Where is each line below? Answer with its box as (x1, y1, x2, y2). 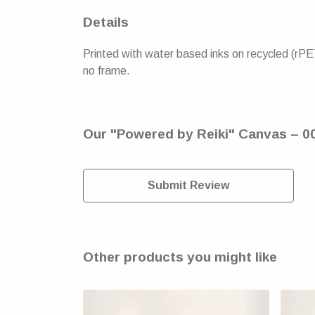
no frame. (83, 64, 130, 77)
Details (83, 14, 129, 30)
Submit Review (148, 179, 229, 191)
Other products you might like (83, 249, 277, 264)
